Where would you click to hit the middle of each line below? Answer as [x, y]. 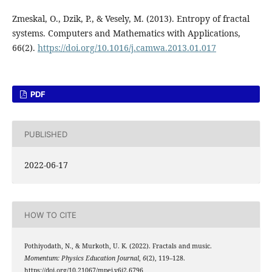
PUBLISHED [46, 134]
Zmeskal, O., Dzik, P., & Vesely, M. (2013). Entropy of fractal [131, 19]
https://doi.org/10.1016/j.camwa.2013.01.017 [127, 48]
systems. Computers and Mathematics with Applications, [126, 33]
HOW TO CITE [50, 215]
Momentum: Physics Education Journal [81, 258]
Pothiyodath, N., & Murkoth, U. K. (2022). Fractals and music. [118, 246]
